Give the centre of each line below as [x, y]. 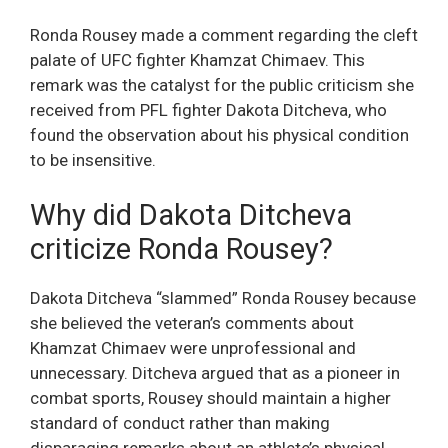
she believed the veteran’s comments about [192, 323]
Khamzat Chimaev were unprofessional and [193, 348]
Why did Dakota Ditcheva [191, 215]
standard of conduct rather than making [180, 423]
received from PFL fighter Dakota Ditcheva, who [208, 109]
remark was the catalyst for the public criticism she [222, 84]
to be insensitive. [93, 159]
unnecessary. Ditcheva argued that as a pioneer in [215, 373]
